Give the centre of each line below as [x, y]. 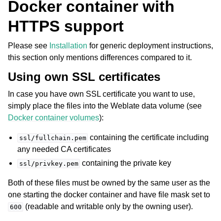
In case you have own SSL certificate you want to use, [101, 94]
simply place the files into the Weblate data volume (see [105, 106]
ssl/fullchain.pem [53, 138]
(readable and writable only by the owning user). [108, 206]
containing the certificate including [148, 137]
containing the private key [126, 163]
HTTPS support [66, 26]
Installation [68, 45]
